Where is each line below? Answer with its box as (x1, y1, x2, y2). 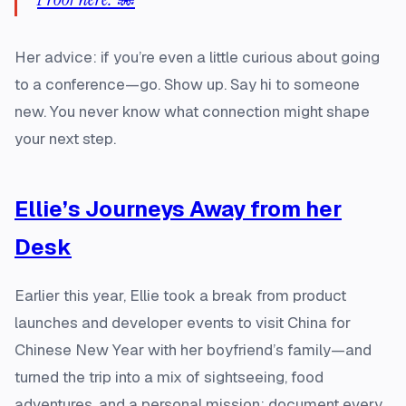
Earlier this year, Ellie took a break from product (14, 285, 346, 305)
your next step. (14, 129, 116, 149)
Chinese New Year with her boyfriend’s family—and (14, 340, 372, 360)
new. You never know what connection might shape (14, 101, 370, 121)
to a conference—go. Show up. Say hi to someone (14, 74, 360, 94)
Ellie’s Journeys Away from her (14, 195, 342, 223)
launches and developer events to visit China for (14, 313, 351, 333)
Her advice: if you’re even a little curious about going (14, 47, 380, 67)
